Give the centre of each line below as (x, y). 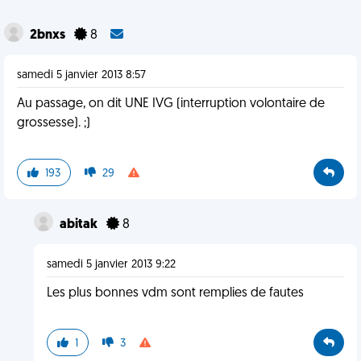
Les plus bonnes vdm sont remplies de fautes (175, 293)
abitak (79, 225)
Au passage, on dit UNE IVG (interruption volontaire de (171, 104)
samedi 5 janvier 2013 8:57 (81, 75)
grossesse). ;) (54, 123)
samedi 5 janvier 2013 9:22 (111, 265)
